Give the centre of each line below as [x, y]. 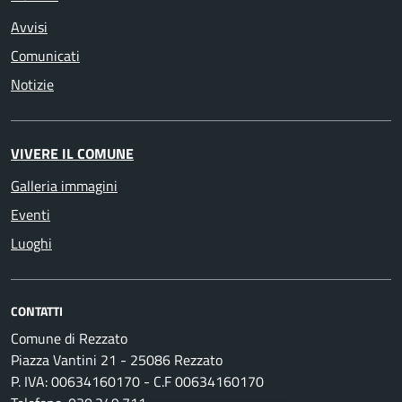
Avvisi [29, 27]
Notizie [32, 85]
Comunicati [45, 56]
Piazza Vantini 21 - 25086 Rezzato [117, 360]
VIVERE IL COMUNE [72, 154]
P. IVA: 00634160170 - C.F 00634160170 [137, 382]
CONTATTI [37, 311]
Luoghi [31, 244]
